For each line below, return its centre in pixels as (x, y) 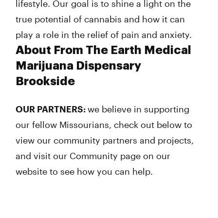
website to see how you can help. (84, 171)
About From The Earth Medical (103, 50)
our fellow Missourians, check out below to (104, 125)
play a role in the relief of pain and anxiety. (104, 35)
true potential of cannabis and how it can (100, 19)
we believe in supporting (138, 109)
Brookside (45, 81)
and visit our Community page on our (93, 156)
